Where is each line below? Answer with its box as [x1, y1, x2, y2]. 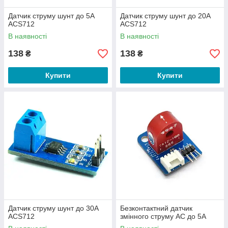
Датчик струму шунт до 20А [120, 12, 211, 20]
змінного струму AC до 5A [120, 212, 206, 220]
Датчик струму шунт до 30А [8, 204, 99, 212]
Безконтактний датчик [120, 204, 192, 212]
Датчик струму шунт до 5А [8, 12, 95, 20]
